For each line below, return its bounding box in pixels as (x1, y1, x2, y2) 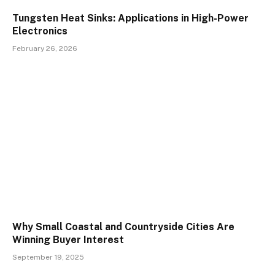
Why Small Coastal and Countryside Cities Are (12, 221, 234, 233)
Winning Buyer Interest (12, 234, 124, 246)
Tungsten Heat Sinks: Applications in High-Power (12, 12, 249, 24)
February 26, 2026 (12, 44, 77, 53)
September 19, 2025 (12, 253, 84, 262)
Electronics (12, 25, 68, 37)
